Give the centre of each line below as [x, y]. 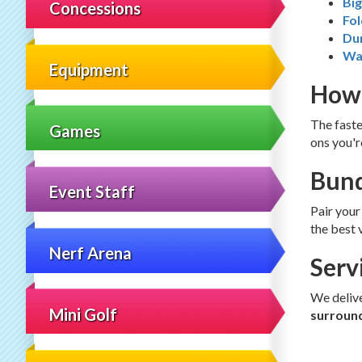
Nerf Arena [91, 253]
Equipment [89, 70]
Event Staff [93, 192]
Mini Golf [84, 314]
